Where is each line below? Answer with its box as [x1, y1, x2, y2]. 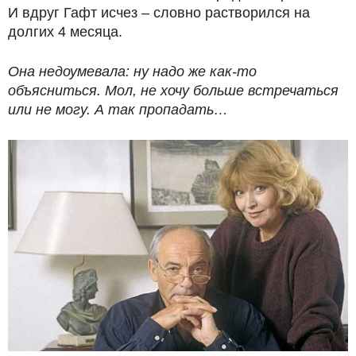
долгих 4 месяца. [8, 24, 122, 41]
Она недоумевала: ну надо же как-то [8, 64, 257, 80]
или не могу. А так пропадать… [8, 102, 228, 118]
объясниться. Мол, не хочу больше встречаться [8, 83, 339, 99]
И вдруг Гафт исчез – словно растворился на [8, 5, 310, 21]
